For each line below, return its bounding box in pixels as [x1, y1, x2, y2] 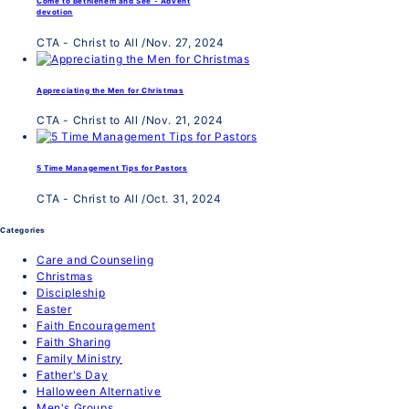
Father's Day [37, 368, 109, 383]
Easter [37, 302, 72, 317]
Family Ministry [37, 351, 122, 366]
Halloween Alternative [37, 384, 162, 399]
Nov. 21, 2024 [145, 113, 224, 128]
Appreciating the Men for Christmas [37, 85, 184, 95]
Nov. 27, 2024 [145, 35, 225, 49]
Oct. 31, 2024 [145, 191, 222, 205]
